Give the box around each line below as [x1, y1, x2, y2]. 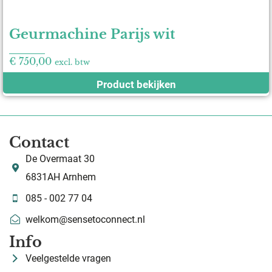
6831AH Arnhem [25, 171, 96, 183]
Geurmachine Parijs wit [9, 26, 175, 43]
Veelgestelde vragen [25, 253, 111, 265]
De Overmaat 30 [25, 153, 95, 165]
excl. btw [55, 58, 90, 67]
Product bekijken [96, 78, 176, 91]
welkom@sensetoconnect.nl [25, 214, 145, 226]
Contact [9, 134, 69, 152]
